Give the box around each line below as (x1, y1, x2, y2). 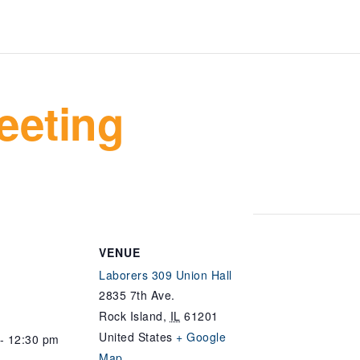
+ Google (176, 328, 226, 345)
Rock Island (99, 307, 163, 324)
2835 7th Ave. (99, 286, 175, 303)
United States (99, 328, 173, 345)
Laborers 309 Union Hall (99, 266, 232, 283)
